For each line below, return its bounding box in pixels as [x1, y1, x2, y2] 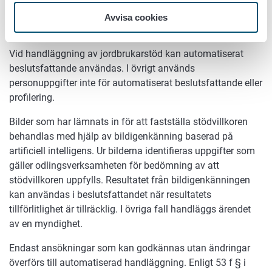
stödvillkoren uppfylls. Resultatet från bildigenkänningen [9, 174, 250, 186]
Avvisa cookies [104, 12, 168, 22]
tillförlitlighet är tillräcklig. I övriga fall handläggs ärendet [9, 203, 251, 216]
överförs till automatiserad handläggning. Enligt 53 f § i [9, 257, 246, 269]
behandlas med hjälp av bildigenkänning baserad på [9, 131, 233, 143]
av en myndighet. [9, 218, 83, 230]
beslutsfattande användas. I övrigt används [9, 63, 195, 75]
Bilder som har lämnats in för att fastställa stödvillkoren [9, 116, 248, 128]
